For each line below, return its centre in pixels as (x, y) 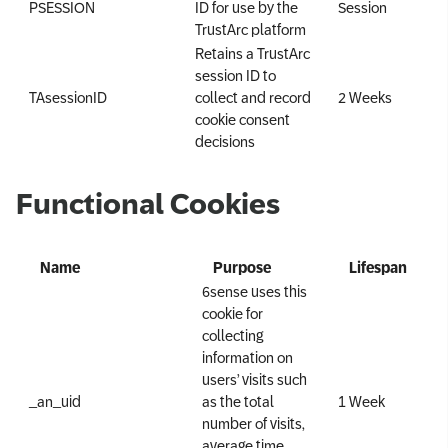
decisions (225, 141)
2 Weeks (365, 97)
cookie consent (242, 119)
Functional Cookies (148, 203)
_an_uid (55, 401)
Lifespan (378, 267)
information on (247, 357)
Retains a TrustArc (252, 53)
